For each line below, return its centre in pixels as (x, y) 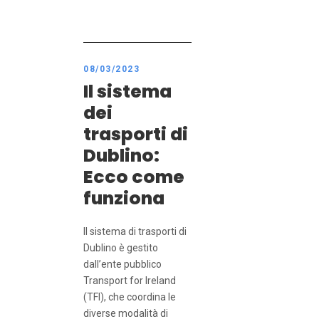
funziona (124, 199)
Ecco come (134, 177)
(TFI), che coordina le (130, 297)
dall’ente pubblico (122, 265)
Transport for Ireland (130, 281)
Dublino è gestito (121, 248)
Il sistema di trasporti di (135, 232)
